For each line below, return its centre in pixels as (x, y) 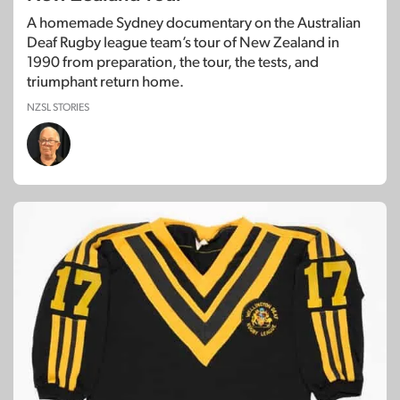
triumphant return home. (105, 82)
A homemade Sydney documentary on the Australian (194, 23)
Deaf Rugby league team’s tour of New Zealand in (183, 43)
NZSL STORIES (58, 108)
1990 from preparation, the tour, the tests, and (173, 62)
